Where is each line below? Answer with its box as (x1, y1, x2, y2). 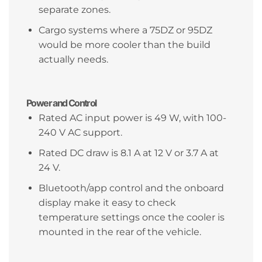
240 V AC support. (38, 127, 122, 139)
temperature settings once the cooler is (38, 211, 225, 223)
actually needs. (38, 53, 108, 65)
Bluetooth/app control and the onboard (38, 182, 224, 194)
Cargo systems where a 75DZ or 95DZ (38, 24, 212, 36)
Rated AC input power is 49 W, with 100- (38, 112, 226, 124)
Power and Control (26, 97, 96, 109)
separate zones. (38, 4, 111, 16)
